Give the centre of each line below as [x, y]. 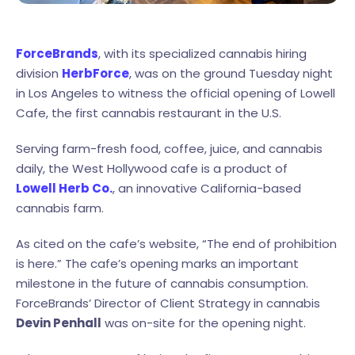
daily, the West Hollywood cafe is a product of [152, 168]
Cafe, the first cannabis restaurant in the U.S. [149, 113]
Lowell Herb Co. [64, 188]
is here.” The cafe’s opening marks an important [157, 263]
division [39, 73]
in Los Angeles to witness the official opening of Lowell [176, 93]
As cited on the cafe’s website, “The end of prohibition [176, 243]
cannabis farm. [60, 208]
